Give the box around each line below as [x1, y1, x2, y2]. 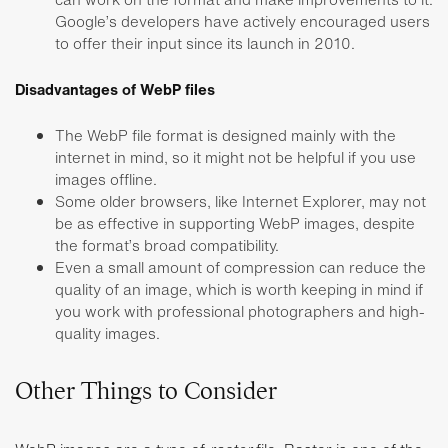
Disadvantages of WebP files [15, 77, 215, 100]
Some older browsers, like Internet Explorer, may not [55, 189, 426, 212]
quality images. [55, 321, 160, 344]
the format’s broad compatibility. [55, 233, 279, 256]
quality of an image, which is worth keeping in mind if [55, 277, 423, 300]
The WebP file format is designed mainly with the [55, 123, 396, 146]
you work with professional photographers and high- [55, 299, 425, 322]
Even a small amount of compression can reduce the [55, 255, 426, 278]
